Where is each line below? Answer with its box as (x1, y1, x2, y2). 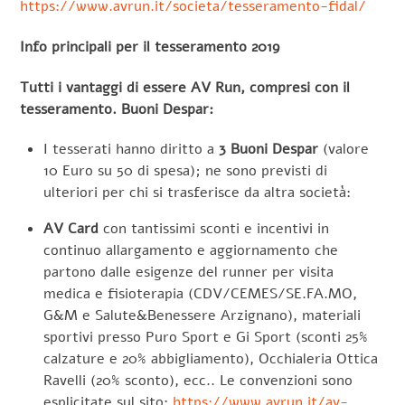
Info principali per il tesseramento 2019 (20, 36, 280, 57)
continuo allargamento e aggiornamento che (43, 240, 338, 261)
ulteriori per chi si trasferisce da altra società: (43, 183, 351, 203)
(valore (318, 139, 369, 160)
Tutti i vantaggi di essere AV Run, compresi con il (20, 77, 351, 98)
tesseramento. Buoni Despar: (20, 99, 214, 119)
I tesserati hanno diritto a (43, 139, 219, 160)
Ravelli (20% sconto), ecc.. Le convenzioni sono (43, 371, 353, 391)
